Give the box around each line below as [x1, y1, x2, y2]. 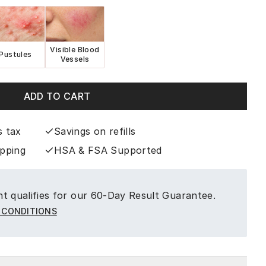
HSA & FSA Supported [53, 144, 162, 156]
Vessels [60, 55, 90, 64]
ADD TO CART [23, 90, 91, 102]
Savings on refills [53, 125, 136, 137]
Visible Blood [50, 45, 100, 54]
